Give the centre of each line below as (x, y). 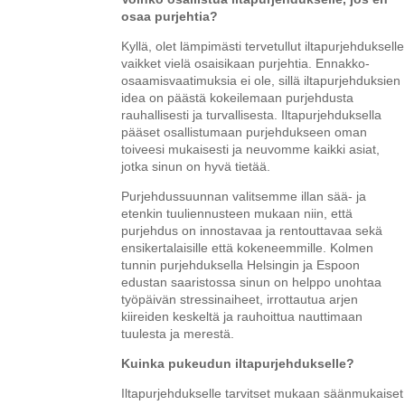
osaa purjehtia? (170, 16)
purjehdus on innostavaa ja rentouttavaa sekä (252, 230)
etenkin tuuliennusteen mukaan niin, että (237, 213)
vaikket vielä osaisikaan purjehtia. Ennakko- (246, 63)
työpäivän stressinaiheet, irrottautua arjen (240, 299)
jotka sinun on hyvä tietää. (196, 166)
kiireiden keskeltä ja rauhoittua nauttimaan (242, 316)
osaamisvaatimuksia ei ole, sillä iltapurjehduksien (261, 80)
